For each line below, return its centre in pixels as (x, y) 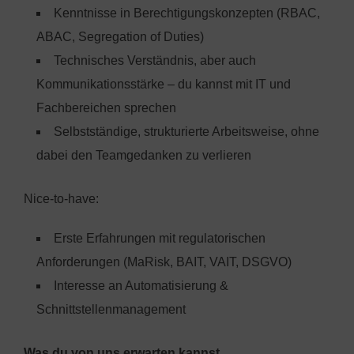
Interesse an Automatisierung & (141, 285)
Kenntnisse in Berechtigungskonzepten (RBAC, (187, 13)
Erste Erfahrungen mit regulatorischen (160, 238)
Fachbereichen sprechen (106, 107)
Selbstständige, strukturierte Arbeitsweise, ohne (186, 131)
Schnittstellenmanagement (111, 309)
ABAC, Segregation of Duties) (120, 36)
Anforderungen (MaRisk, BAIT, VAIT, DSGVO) (164, 262)
